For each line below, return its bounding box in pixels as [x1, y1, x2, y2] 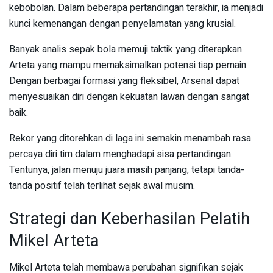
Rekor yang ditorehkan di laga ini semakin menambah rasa [9, 131, 251, 146]
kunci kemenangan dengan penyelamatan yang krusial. [9, 16, 236, 32]
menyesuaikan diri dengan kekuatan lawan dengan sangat [9, 90, 249, 105]
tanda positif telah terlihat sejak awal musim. [9, 179, 195, 194]
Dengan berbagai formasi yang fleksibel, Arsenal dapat [9, 74, 239, 89]
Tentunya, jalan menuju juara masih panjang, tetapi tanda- [9, 163, 244, 178]
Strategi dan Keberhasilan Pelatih [9, 206, 250, 231]
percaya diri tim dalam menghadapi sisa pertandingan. [9, 147, 233, 162]
